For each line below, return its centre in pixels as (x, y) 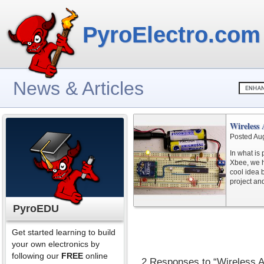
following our (37, 256)
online (95, 256)
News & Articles (78, 88)
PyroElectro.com (171, 35)
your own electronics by (56, 244)
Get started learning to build (64, 232)
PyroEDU (36, 209)
